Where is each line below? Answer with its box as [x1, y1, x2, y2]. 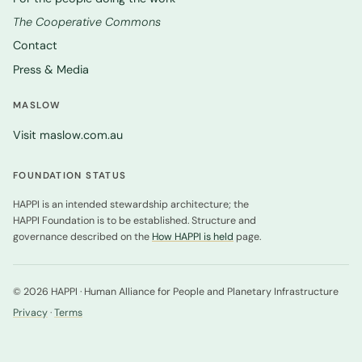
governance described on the [13, 230, 152, 244]
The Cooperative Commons [13, 15, 161, 30]
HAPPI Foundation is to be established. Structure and [13, 214, 256, 228]
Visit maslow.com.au [13, 127, 123, 142]
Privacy [13, 305, 48, 319]
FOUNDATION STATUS [13, 170, 127, 183]
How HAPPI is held [152, 230, 234, 244]
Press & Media [13, 61, 89, 77]
